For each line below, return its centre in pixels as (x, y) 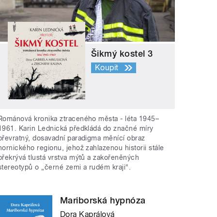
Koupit (107, 67)
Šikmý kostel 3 (122, 53)
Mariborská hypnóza (103, 201)
